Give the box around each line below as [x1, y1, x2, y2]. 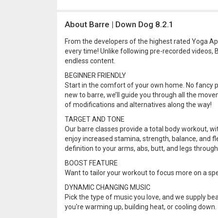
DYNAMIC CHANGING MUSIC [65, 183, 150, 191]
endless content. [65, 57, 115, 65]
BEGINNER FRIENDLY [65, 72, 126, 79]
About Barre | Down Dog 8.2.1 [65, 19, 174, 29]
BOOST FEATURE [65, 159, 118, 167]
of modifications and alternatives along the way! [65, 101, 212, 109]
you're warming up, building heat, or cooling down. [65, 203, 217, 211]
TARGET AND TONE [65, 115, 125, 123]
